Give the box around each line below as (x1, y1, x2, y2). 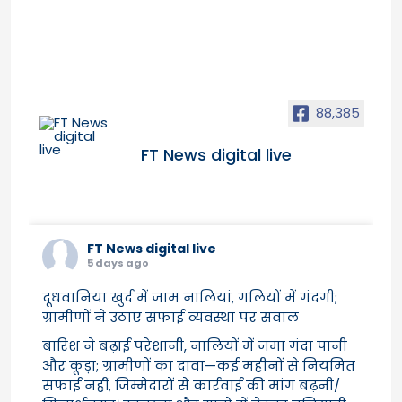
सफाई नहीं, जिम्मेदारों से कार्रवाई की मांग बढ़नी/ (42, 375, 340, 395)
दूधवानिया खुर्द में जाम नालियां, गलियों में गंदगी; (42, 287, 337, 307)
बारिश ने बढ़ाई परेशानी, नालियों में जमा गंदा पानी (42, 336, 347, 355)
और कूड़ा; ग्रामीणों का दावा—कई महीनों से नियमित (42, 355, 355, 375)
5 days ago (87, 255, 149, 270)
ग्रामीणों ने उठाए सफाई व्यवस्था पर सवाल (42, 307, 299, 327)
